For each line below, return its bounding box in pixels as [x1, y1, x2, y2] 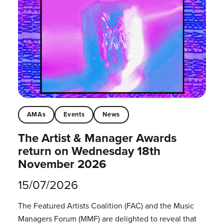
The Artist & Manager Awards [17, 128, 176, 147]
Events [63, 109, 85, 119]
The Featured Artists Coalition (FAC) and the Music [17, 199, 194, 211]
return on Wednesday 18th [17, 141, 160, 160]
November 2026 [17, 154, 106, 173]
